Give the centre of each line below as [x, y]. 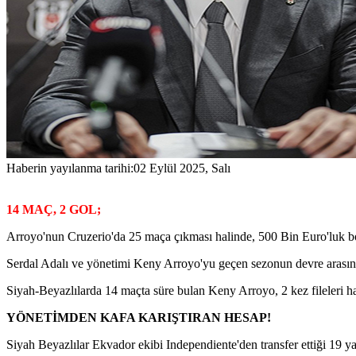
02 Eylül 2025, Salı [182, 168]
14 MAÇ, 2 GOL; [54, 209]
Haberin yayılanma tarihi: [70, 168]
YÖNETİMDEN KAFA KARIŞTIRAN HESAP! [139, 317]
